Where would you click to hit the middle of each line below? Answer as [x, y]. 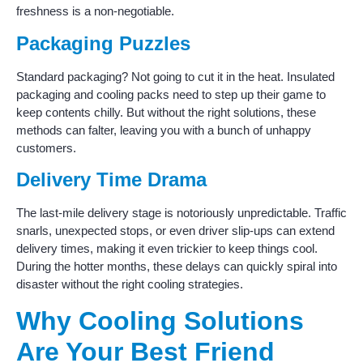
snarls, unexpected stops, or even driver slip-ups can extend [175, 231]
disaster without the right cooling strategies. [130, 284]
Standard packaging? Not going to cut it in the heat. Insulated [175, 76]
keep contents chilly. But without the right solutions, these [166, 112]
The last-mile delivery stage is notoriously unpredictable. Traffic [181, 213]
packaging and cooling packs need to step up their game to [171, 94]
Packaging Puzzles [103, 43]
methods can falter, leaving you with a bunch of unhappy [164, 130]
